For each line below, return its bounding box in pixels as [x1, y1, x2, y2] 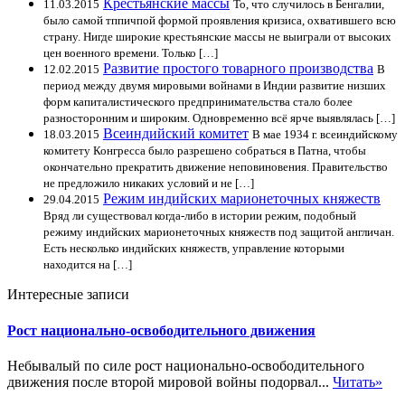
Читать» [333, 373, 382, 390]
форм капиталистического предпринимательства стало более [43, 95, 353, 109]
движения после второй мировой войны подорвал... [7, 373, 333, 390]
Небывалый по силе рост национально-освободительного [7, 357, 364, 373]
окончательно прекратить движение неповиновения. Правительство [43, 160, 388, 174]
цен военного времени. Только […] [43, 46, 218, 61]
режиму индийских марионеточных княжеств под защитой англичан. [43, 225, 394, 240]
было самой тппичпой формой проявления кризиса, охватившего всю [43, 14, 396, 28]
